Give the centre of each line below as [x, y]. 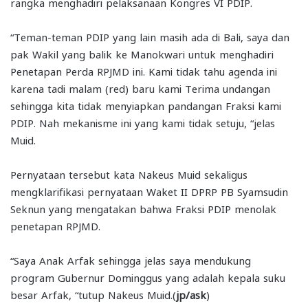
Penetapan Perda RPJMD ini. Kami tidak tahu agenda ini [144, 70]
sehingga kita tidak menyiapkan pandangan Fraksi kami [146, 105]
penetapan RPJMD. [55, 225]
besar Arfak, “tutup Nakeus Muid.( [93, 294]
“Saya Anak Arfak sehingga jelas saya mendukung [131, 260]
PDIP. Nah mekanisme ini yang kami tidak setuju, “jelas [143, 122]
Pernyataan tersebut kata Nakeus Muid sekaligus [129, 174]
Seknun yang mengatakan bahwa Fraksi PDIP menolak [143, 208]
